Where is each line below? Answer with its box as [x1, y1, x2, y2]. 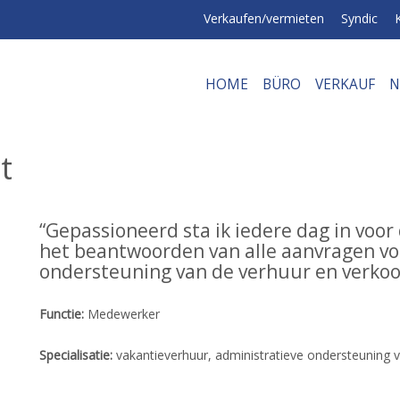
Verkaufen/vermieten [204, 10, 324, 27]
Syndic [341, 10, 378, 27]
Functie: [39, 305, 84, 322]
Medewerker [87, 305, 160, 322]
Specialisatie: [39, 346, 112, 363]
